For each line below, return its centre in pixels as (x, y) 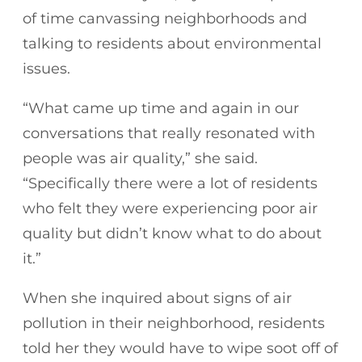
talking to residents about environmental (172, 43)
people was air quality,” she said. (140, 158)
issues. (48, 68)
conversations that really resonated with (169, 133)
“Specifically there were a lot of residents (170, 183)
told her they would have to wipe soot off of (180, 348)
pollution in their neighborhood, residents (174, 323)
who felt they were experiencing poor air (170, 208)
